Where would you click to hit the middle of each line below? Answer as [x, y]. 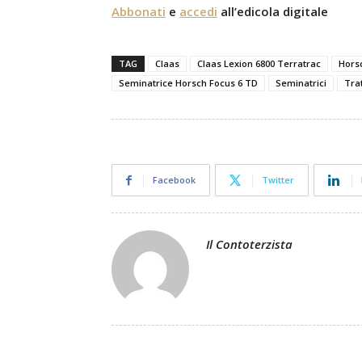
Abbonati [139, 11]
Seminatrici [301, 83]
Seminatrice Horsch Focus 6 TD [188, 83]
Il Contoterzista [249, 244]
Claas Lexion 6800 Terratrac [259, 63]
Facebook [174, 180]
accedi [198, 11]
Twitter [278, 180]
